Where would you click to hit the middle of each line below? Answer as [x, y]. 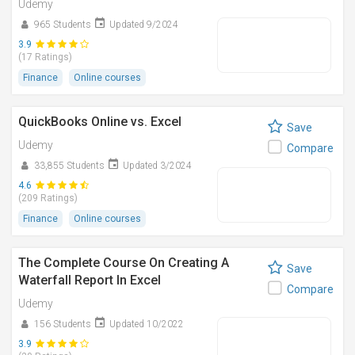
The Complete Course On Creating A [124, 263]
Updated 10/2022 [147, 324]
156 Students [63, 324]
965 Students [63, 25]
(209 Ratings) [48, 198]
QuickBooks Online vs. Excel [100, 122]
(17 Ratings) [45, 57]
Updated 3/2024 [157, 166]
